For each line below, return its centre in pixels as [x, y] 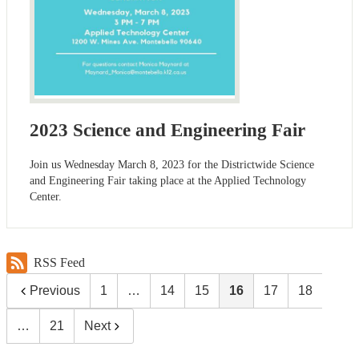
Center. [46, 197]
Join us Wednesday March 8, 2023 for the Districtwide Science [172, 165]
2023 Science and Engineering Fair [167, 131]
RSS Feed [59, 263]
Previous [55, 291]
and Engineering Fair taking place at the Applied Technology [168, 181]
